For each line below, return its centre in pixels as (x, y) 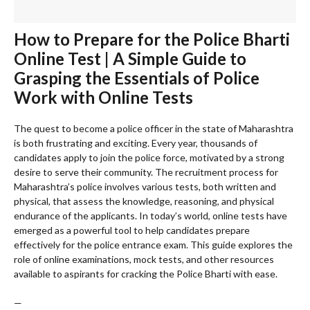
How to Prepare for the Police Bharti (152, 39)
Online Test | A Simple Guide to (130, 59)
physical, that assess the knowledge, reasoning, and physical (144, 201)
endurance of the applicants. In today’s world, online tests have (151, 216)
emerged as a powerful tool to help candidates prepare (132, 230)
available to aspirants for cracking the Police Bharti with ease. (146, 274)
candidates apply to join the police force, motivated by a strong (149, 158)
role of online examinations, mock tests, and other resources (144, 259)
